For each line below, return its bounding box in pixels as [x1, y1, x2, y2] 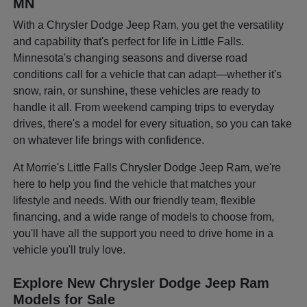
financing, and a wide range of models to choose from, [13, 211, 275, 223]
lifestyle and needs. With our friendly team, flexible [13, 195, 256, 207]
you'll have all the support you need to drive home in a [13, 228, 274, 240]
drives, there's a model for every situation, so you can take [13, 118, 293, 130]
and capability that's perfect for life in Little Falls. [13, 36, 245, 48]
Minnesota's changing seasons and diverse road [13, 52, 248, 64]
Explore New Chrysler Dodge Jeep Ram [13, 275, 270, 291]
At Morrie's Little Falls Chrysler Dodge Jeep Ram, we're [13, 162, 282, 174]
